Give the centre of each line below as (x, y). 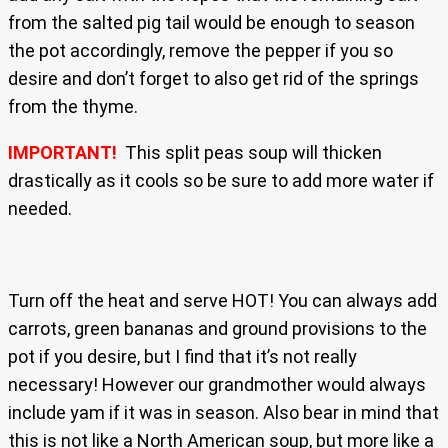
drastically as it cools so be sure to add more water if (221, 181)
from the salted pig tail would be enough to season (211, 23)
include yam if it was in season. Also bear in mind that (223, 413)
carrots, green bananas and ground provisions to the (217, 329)
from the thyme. (73, 107)
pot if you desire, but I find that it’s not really (182, 357)
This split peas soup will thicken (251, 153)
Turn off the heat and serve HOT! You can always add (222, 301)
